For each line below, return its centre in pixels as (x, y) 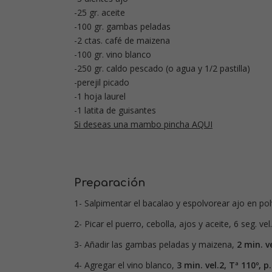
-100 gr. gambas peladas (122, 27)
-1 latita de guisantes (115, 110)
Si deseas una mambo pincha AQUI (143, 124)
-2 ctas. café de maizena (122, 41)
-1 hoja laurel (100, 97)
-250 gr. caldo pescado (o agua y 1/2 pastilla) (162, 69)
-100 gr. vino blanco (113, 55)
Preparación (110, 183)
